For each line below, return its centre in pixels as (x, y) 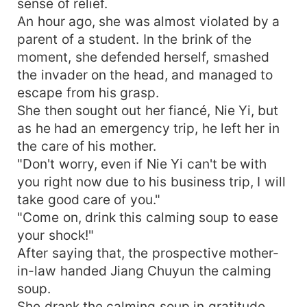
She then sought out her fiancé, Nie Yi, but (148, 110)
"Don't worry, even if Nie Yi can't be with (142, 163)
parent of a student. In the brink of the (135, 39)
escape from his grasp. (88, 92)
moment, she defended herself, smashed (143, 57)
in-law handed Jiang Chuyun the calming (145, 270)
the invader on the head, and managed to (145, 74)
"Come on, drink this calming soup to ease (148, 217)
